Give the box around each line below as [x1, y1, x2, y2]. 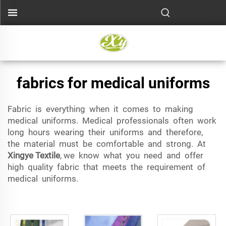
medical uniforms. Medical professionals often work [8, 116, 218, 126]
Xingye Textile [8, 150, 60, 160]
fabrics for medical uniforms [16, 74, 210, 92]
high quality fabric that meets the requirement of [8, 162, 207, 172]
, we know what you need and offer [60, 150, 205, 160]
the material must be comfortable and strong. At [8, 139, 208, 149]
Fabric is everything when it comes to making [8, 104, 195, 114]
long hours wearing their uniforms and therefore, [8, 127, 205, 137]
